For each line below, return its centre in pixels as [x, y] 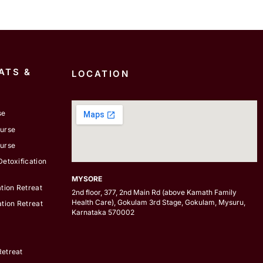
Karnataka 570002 [103, 213]
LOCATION [100, 73]
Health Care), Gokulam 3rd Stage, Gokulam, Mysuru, [159, 203]
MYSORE [87, 179]
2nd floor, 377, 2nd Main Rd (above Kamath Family [154, 193]
